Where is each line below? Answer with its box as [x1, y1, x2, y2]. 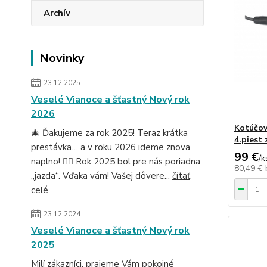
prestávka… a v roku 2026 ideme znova [31, 141, 190, 153]
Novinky [39, 50, 85, 66]
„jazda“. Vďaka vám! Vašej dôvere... [31, 170, 172, 182]
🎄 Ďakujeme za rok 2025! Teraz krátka [31, 127, 188, 139]
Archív [44, 7, 70, 19]
